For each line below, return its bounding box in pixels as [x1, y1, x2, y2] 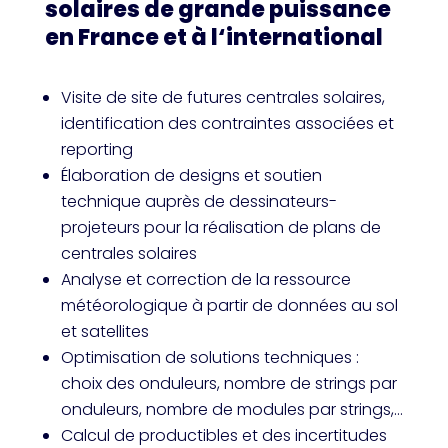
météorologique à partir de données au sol [60, 294, 398, 317]
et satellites [60, 320, 149, 343]
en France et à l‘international [44, 22, 383, 53]
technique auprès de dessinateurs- [60, 190, 337, 213]
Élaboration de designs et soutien [60, 164, 322, 187]
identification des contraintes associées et [60, 112, 394, 135]
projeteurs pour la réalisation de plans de [60, 216, 381, 239]
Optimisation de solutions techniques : [60, 346, 359, 369]
